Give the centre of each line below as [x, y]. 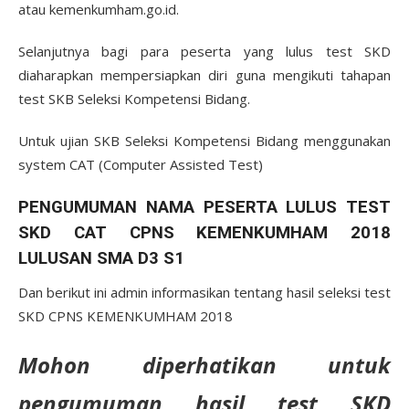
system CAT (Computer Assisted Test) [141, 164]
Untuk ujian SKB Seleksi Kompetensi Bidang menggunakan [204, 141]
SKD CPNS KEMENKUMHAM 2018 [126, 316]
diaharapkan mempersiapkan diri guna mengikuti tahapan [204, 75]
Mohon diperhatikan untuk [204, 365]
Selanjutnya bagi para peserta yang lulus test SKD [204, 51]
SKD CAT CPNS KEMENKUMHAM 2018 [204, 233]
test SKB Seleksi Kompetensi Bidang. [134, 99]
